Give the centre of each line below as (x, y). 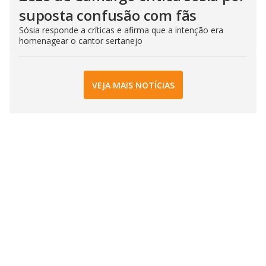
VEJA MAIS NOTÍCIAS (133, 85)
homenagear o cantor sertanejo (81, 41)
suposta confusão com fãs (108, 15)
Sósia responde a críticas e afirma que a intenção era (121, 30)
